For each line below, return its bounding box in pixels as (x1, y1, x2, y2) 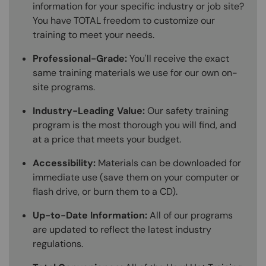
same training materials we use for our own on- (33, 66, 237, 79)
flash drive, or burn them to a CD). (33, 185, 178, 198)
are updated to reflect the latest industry (33, 223, 211, 236)
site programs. (33, 80, 95, 93)
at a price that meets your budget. (33, 132, 181, 145)
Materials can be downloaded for (96, 156, 241, 169)
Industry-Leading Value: (33, 104, 145, 117)
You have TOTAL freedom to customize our (33, 14, 215, 27)
